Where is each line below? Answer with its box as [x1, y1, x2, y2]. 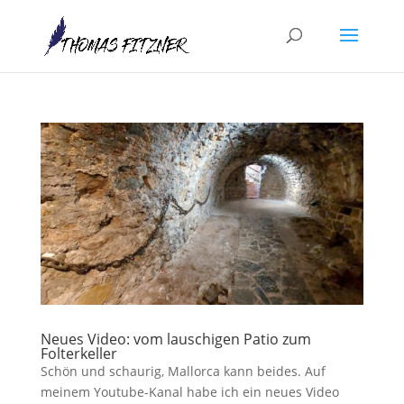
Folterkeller [40, 343, 117, 363]
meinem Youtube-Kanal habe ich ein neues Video [40, 382, 339, 400]
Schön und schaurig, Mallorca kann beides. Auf [40, 362, 326, 380]
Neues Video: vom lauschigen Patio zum [40, 328, 311, 349]
